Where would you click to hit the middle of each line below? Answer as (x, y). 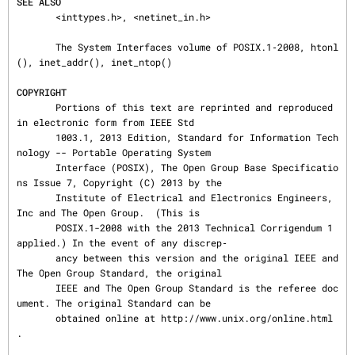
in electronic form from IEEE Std (105, 122)
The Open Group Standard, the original (119, 273)
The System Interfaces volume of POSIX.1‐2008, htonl (36, 47)
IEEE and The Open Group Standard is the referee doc (36, 288)
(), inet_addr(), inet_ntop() (94, 62)
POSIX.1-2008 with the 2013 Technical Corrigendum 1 (36, 227)
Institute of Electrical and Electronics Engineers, (36, 197)
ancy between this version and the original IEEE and (36, 258)
